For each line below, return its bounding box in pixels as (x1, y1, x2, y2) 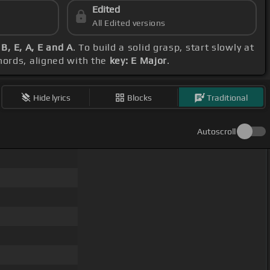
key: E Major (109, 55, 168, 67)
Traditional (207, 92, 248, 102)
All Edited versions (92, 18, 166, 28)
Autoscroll (197, 127, 236, 137)
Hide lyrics (33, 92, 71, 102)
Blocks (127, 92, 152, 102)
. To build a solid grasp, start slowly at (72, 42, 254, 54)
